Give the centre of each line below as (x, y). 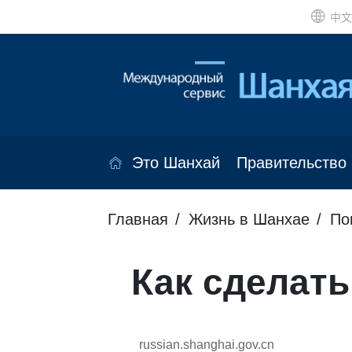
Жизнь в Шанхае (249, 220)
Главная (138, 220)
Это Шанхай (176, 163)
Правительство (291, 163)
